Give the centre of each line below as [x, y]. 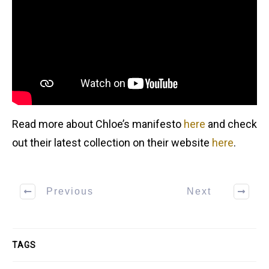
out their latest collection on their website [112, 142]
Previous [70, 192]
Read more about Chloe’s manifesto [98, 124]
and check [231, 124]
